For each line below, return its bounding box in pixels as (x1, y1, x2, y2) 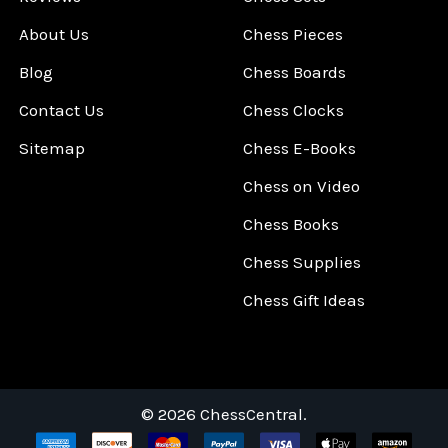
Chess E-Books (243, 137, 357, 158)
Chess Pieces (243, 23, 344, 44)
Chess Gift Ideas (243, 289, 366, 310)
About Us (19, 23, 90, 44)
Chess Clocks (243, 99, 345, 120)
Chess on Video (243, 175, 361, 196)
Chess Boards (243, 61, 347, 82)
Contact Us (19, 99, 105, 120)
